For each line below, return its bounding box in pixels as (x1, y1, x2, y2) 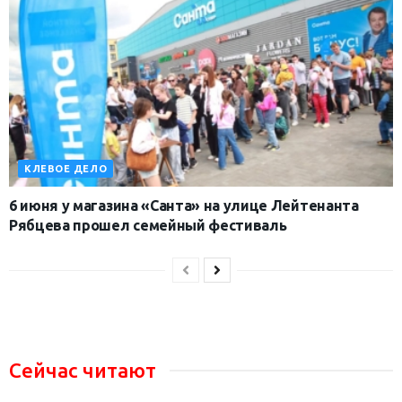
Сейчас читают (9, 359, 156, 382)
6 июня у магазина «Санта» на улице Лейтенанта (9, 197, 359, 214)
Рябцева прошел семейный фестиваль (9, 217, 287, 234)
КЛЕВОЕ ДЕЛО (24, 163, 108, 175)
